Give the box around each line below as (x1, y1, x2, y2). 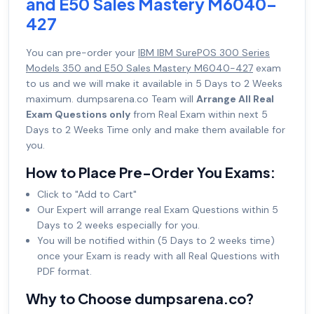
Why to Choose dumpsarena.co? (26, 289, 254, 308)
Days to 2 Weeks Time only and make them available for (26, 123, 285, 137)
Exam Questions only (26, 108, 130, 121)
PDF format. (37, 265, 92, 278)
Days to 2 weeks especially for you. (37, 219, 200, 232)
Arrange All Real (196, 93, 274, 106)
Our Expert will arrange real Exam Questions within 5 (37, 203, 278, 217)
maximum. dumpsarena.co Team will (26, 93, 196, 106)
